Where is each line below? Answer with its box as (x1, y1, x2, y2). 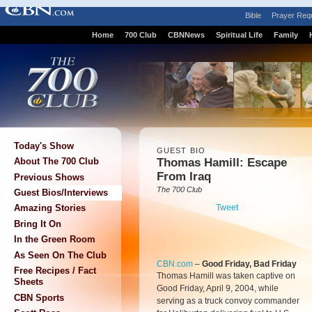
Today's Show (14, 140, 74, 151)
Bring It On (14, 218, 61, 229)
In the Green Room (14, 234, 95, 245)
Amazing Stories (14, 203, 86, 214)
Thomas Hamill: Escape (157, 156, 287, 169)
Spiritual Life (215, 31, 263, 39)
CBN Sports (14, 292, 64, 303)
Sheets (14, 276, 43, 288)
